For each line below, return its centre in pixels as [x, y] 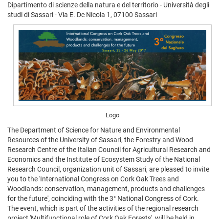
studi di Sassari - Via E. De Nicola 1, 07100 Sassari [82, 15]
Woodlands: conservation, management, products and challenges [106, 188]
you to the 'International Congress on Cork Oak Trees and [93, 179]
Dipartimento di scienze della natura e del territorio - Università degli [108, 5]
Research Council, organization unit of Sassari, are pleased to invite [108, 169]
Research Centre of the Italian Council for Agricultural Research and [109, 149]
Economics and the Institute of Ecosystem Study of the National [104, 159]
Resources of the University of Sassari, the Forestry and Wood [100, 140]
